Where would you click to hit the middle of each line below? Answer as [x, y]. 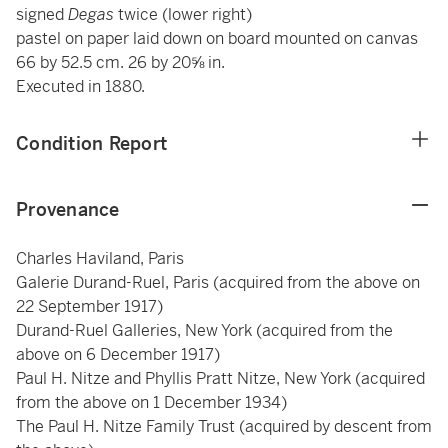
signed [42, 14]
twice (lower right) [183, 14]
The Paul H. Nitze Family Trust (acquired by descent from [224, 426]
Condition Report [91, 143]
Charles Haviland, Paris [100, 258]
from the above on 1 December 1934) [151, 402]
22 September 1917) [89, 306]
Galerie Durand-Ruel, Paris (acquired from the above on [218, 282]
